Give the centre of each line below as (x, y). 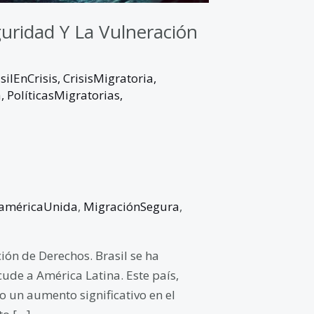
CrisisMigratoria (108, 78)
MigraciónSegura (131, 206)
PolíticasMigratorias (63, 95)
